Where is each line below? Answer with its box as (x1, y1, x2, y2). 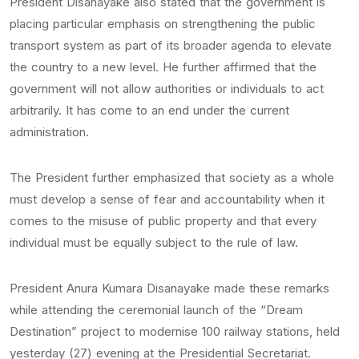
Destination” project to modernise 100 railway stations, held (10, 324, 340, 339)
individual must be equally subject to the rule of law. (10, 235, 298, 250)
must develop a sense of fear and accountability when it (10, 192, 325, 207)
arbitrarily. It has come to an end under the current (10, 103, 289, 118)
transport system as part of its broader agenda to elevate (10, 38, 332, 53)
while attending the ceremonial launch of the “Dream (10, 302, 303, 317)
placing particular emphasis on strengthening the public (10, 16, 316, 31)
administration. (10, 124, 89, 139)
